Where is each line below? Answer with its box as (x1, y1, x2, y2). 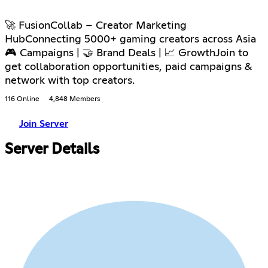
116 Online (5, 95, 39, 103)
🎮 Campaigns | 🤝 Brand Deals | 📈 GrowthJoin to (5, 47, 248, 59)
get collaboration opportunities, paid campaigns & (5, 61, 252, 72)
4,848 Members (49, 95, 100, 103)
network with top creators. (5, 75, 135, 86)
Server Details (5, 142, 99, 157)
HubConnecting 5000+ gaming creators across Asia (5, 33, 256, 45)
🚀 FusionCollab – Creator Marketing (5, 20, 187, 31)
